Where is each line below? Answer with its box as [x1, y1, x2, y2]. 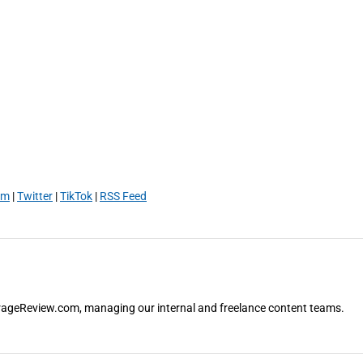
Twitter [17, 189, 53, 203]
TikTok [60, 189, 92, 203]
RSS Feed [100, 189, 147, 203]
